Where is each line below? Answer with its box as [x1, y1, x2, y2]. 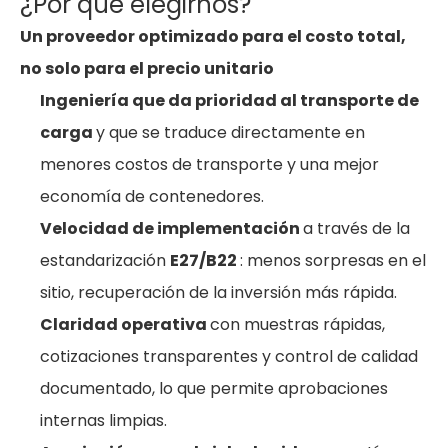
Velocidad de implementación [40, 217, 303, 240]
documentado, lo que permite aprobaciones [40, 377, 388, 400]
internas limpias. [40, 409, 167, 432]
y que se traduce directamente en [96, 121, 365, 144]
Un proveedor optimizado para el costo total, [20, 25, 406, 48]
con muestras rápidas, [210, 313, 385, 336]
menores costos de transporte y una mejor [40, 153, 379, 176]
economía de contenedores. [40, 185, 264, 208]
